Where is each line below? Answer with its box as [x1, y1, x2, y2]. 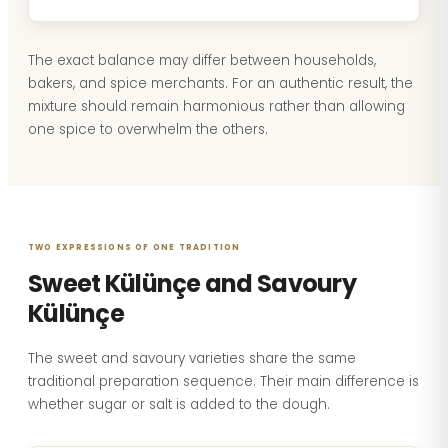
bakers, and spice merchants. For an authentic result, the [28, 74, 413, 93]
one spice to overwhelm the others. [28, 120, 268, 139]
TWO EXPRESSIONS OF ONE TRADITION [28, 242, 241, 253]
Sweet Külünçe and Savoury [28, 267, 356, 300]
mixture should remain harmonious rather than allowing [28, 97, 405, 116]
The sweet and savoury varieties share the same [28, 349, 356, 368]
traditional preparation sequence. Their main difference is [28, 372, 419, 391]
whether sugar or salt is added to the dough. [28, 395, 330, 414]
